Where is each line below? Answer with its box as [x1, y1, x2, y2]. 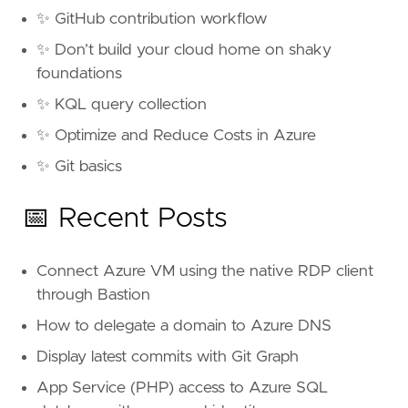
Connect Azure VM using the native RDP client [36, 263, 373, 280]
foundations [36, 66, 122, 83]
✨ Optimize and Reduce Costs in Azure [36, 127, 316, 145]
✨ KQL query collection [36, 97, 207, 114]
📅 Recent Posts [22, 205, 228, 233]
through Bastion [36, 287, 150, 304]
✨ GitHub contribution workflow [36, 11, 267, 28]
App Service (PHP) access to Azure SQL [36, 380, 328, 397]
